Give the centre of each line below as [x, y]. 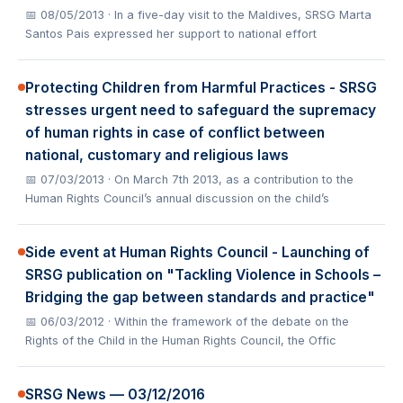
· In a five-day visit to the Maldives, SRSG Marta [240, 15]
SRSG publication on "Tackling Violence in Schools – [203, 275]
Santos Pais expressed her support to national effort [171, 34]
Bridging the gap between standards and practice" [200, 297]
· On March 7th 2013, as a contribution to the [231, 179]
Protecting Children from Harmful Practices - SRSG [201, 88]
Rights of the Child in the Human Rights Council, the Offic [181, 340]
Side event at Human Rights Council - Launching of [197, 252]
